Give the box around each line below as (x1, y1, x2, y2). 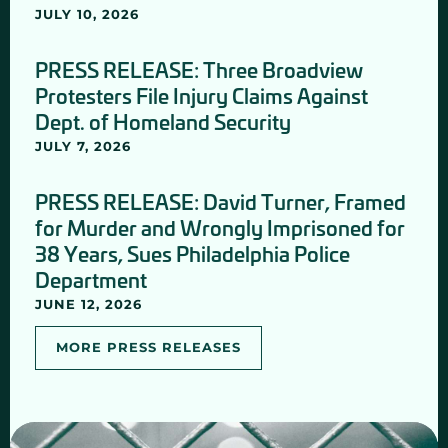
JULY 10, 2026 (35, 5, 139, 22)
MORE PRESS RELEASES (56, 339, 241, 355)
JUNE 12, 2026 (35, 295, 142, 312)
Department (35, 264, 147, 293)
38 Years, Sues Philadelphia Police (35, 238, 350, 267)
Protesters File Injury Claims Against (35, 80, 368, 109)
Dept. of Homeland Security (35, 106, 291, 135)
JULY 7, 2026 (35, 137, 131, 154)
